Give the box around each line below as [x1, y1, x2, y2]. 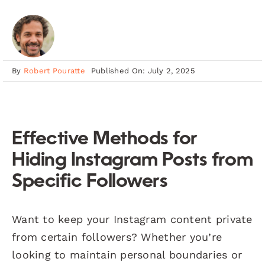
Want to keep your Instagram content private [12, 212, 253, 225]
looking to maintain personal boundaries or [12, 248, 243, 261]
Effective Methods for [12, 130, 198, 149]
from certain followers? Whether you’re [12, 230, 222, 243]
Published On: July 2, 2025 [91, 66, 195, 75]
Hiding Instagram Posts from [12, 151, 253, 170]
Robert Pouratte [23, 66, 85, 75]
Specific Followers [12, 172, 168, 192]
